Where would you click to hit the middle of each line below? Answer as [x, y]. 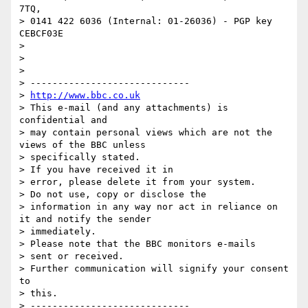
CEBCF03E [41, 34]
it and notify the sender [85, 219]
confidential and [63, 120]
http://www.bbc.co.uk [85, 96]
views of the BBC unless [82, 145]
